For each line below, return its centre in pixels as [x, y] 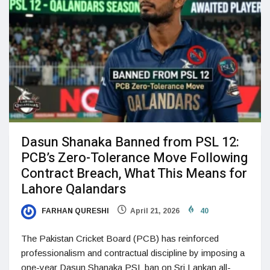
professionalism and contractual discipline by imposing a [133, 253]
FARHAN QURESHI [74, 211]
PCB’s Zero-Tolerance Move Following [134, 158]
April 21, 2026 [155, 211]
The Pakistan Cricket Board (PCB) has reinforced [120, 238]
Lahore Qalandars [74, 190]
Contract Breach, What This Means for [134, 174]
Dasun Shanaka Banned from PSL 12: [130, 143]
